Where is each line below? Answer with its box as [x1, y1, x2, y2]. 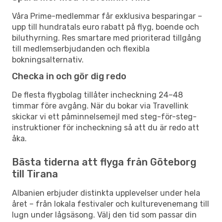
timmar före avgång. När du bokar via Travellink [12, 101, 188, 111]
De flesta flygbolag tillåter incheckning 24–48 [12, 90, 183, 100]
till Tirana [12, 167, 58, 180]
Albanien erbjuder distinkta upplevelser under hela [12, 188, 200, 198]
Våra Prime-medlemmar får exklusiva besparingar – [12, 11, 202, 21]
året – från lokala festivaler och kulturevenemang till [12, 199, 209, 209]
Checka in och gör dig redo [12, 70, 126, 82]
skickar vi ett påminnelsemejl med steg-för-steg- [12, 111, 197, 121]
